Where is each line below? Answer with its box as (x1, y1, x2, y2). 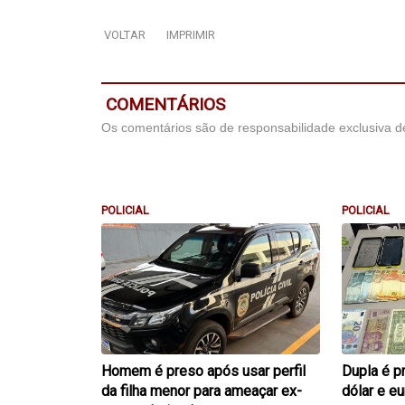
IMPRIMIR (166, 27, 216, 42)
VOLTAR (104, 27, 146, 42)
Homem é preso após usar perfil (101, 363, 306, 381)
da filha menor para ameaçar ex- (101, 382, 302, 400)
